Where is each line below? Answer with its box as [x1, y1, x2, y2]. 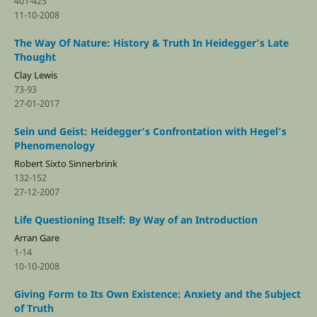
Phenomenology [13, 138, 95, 152]
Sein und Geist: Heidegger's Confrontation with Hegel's [13, 124, 287, 138]
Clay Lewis [13, 68, 57, 81]
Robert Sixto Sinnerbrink [13, 156, 117, 170]
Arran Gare [13, 231, 59, 244]
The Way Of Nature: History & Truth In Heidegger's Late [13, 35, 289, 50]
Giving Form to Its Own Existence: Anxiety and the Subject [13, 287, 301, 301]
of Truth [13, 301, 54, 315]
